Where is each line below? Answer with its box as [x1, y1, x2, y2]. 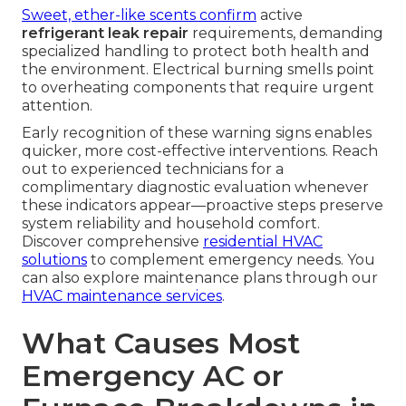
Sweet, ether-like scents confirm [22, 6, 256, 24]
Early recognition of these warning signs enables [22, 124, 372, 142]
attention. [22, 97, 92, 115]
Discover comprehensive [22, 233, 203, 251]
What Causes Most [22, 325, 300, 362]
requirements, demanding [188, 24, 383, 43]
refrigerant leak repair [22, 24, 188, 43]
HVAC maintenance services [22, 287, 222, 305]
